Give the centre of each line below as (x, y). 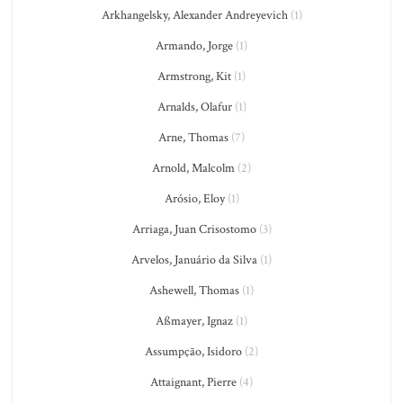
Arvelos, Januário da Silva (194, 260)
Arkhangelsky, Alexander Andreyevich (194, 15)
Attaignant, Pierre (193, 382)
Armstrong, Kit (194, 76)
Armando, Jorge (194, 46)
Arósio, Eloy (194, 199)
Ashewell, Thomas (194, 291)
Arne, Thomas (193, 138)
